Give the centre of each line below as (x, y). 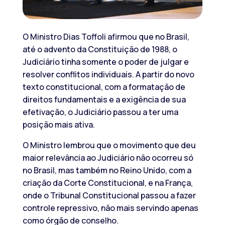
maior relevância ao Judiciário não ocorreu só (108, 157)
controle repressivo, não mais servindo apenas (110, 208)
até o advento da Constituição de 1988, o (100, 49)
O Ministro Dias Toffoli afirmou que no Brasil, (106, 36)
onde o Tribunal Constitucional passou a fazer (109, 195)
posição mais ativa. (59, 124)
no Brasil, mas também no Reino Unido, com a (107, 170)
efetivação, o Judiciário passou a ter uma (100, 112)
